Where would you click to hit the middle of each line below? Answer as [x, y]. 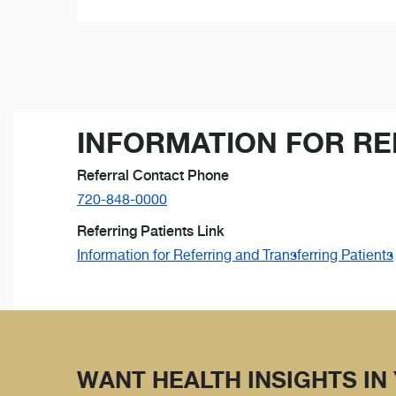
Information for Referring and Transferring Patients [235, 255]
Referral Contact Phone [153, 175]
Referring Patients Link [151, 231]
